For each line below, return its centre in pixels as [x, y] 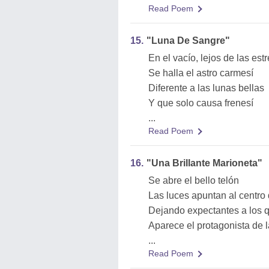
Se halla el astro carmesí [201, 73]
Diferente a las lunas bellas [206, 88]
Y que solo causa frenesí [201, 103]
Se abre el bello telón [194, 180]
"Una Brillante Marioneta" [204, 163]
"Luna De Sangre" [188, 41]
